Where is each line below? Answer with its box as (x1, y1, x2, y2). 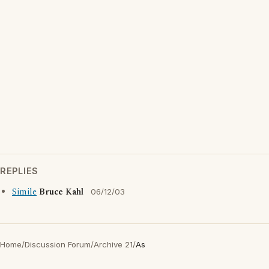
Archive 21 (94, 240, 133, 249)
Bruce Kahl (39, 186, 83, 199)
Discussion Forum (25, 240, 91, 249)
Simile (12, 186, 37, 199)
